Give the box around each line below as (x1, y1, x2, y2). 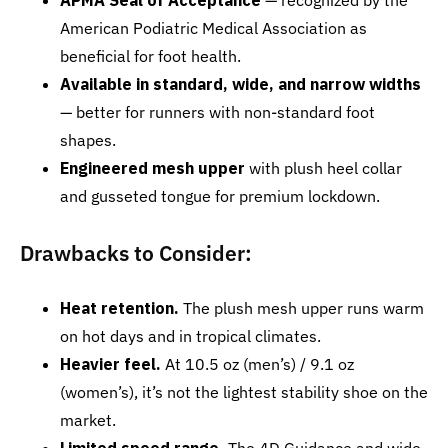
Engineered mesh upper (60, 158, 245, 179)
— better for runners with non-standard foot (60, 102, 375, 123)
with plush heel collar (245, 158, 402, 179)
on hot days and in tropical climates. (60, 326, 321, 347)
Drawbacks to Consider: (20, 239, 252, 268)
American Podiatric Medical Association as (60, 18, 367, 39)
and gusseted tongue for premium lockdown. (60, 186, 380, 207)
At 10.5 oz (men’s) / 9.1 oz (161, 354, 354, 375)
